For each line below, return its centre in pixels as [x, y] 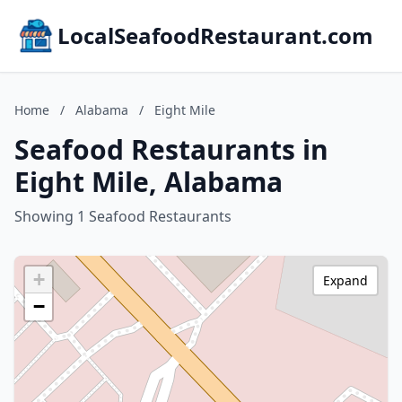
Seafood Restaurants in [171, 149]
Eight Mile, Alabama [149, 182]
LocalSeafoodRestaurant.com [215, 35]
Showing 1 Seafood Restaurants [123, 216]
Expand [345, 280]
